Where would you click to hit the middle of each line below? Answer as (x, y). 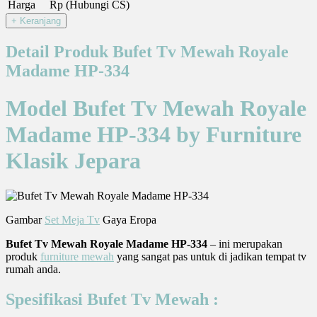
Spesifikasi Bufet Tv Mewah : (112, 299)
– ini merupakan (245, 243)
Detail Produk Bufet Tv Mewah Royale (147, 51)
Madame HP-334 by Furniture (154, 135)
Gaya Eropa (128, 219)
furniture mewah (77, 256)
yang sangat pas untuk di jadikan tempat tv (210, 256)
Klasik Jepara (73, 161)
